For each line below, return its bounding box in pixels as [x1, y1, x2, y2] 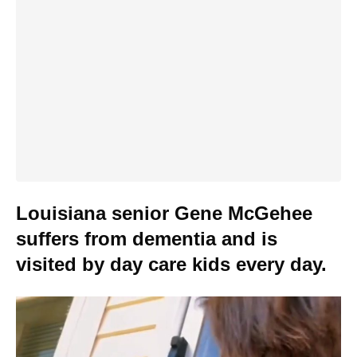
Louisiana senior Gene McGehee [16, 202, 312, 224]
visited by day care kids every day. [16, 253, 327, 275]
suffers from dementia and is [16, 228, 277, 249]
